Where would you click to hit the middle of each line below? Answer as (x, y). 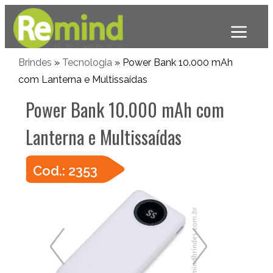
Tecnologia (87, 62)
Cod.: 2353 (65, 171)
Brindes (35, 62)
